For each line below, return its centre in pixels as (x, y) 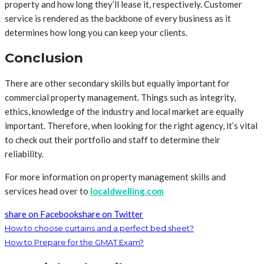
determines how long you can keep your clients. (96, 33)
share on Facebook (42, 214)
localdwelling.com (127, 191)
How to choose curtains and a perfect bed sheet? (99, 228)
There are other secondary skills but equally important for (117, 83)
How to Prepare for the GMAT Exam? (74, 242)
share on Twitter (111, 214)
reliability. (24, 154)
